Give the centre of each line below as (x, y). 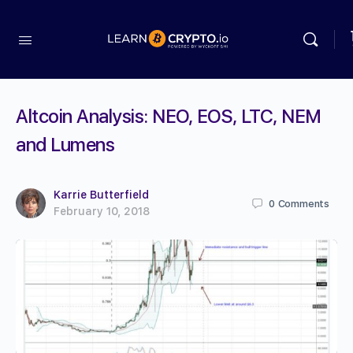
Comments (303, 203)
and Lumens (65, 145)
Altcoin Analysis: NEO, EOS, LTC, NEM (169, 116)
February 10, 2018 (102, 211)
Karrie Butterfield (101, 195)
